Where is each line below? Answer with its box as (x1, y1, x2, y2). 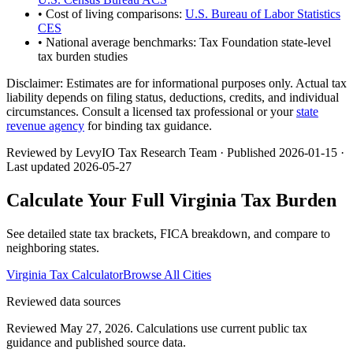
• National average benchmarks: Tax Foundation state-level (38, 35, 331, 50)
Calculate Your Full (6, 190, 169, 211)
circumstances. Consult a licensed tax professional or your (6, 105, 296, 119)
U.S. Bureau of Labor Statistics (185, 7, 340, 21)
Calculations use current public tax (136, 321, 307, 336)
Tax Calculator (46, 268, 123, 282)
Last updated (6, 160, 73, 174)
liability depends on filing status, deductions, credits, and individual (6, 91, 339, 105)
